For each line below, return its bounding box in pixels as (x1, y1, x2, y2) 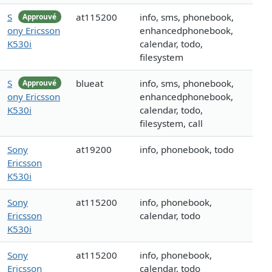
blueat (76, 77, 103, 90)
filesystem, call (140, 117, 203, 130)
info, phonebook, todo (140, 143, 234, 156)
